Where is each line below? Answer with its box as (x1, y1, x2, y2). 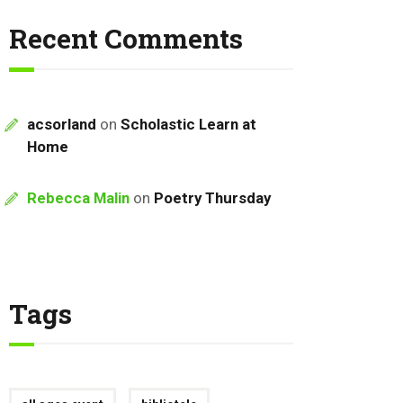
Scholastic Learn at (121, 114, 257, 133)
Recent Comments (9, 20, 244, 56)
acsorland (27, 114, 97, 133)
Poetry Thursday (154, 188, 272, 207)
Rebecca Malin (27, 188, 130, 207)
